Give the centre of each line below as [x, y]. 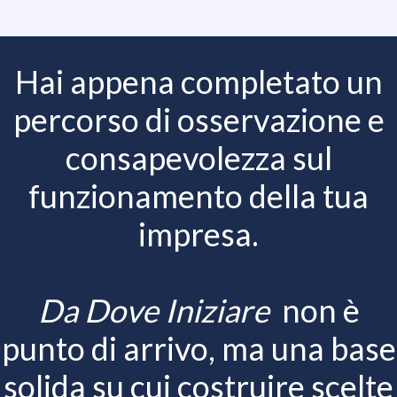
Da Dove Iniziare [160, 310]
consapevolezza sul [198, 157]
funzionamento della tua [198, 195]
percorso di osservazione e [198, 119]
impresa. [198, 234]
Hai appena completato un [198, 81]
